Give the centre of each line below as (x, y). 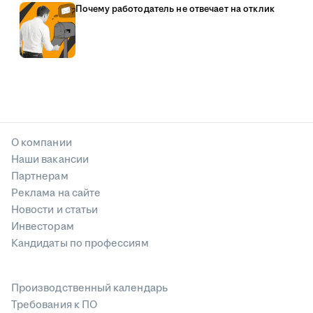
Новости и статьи (55, 210)
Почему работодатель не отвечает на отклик (175, 9)
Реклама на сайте (56, 194)
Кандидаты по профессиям (80, 244)
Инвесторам (43, 227)
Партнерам (40, 177)
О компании (42, 143)
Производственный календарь (89, 289)
